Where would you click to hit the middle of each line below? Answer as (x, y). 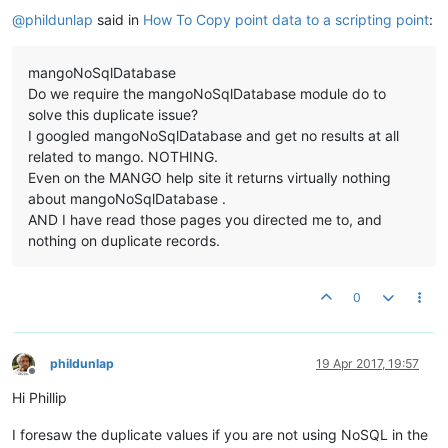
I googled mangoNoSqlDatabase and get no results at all (213, 135)
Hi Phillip (39, 397)
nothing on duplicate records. (124, 240)
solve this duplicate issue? (113, 114)
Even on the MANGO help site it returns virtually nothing (209, 177)
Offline (49, 378)
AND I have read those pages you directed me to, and (205, 219)
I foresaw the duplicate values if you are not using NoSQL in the (220, 434)
